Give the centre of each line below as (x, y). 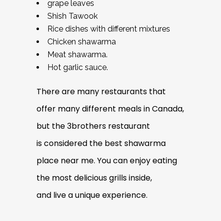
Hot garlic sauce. (78, 67)
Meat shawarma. (77, 54)
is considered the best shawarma (101, 143)
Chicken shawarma (82, 41)
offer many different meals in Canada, (110, 109)
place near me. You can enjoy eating (107, 160)
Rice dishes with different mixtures (109, 29)
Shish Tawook (73, 16)
